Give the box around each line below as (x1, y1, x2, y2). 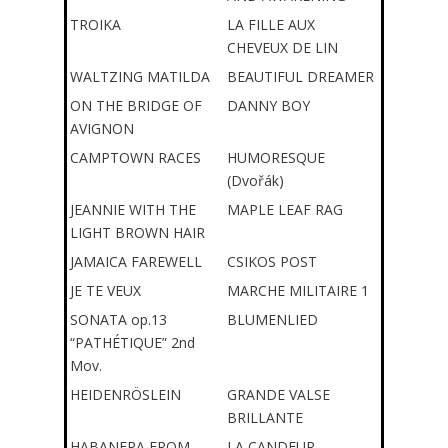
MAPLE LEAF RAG (227, 200, 343, 219)
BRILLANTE (227, 408, 303, 427)
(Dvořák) (227, 171, 284, 190)
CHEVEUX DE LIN (227, 38, 338, 57)
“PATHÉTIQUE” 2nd (70, 333, 195, 352)
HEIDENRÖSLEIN (70, 385, 181, 404)
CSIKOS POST (227, 252, 317, 271)
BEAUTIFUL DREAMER (227, 67, 374, 86)
